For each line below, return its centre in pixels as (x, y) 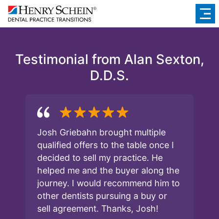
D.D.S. (109, 75)
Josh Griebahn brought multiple (101, 132)
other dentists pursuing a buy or (102, 196)
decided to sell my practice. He (100, 157)
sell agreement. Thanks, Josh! (98, 208)
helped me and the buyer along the (108, 170)
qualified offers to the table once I (106, 145)
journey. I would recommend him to (109, 183)
